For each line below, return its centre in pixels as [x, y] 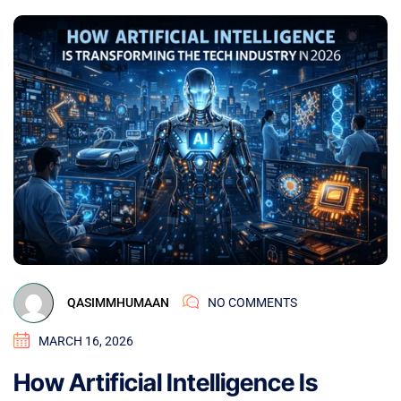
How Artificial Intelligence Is [166, 382]
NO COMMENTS [252, 303]
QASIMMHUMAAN [118, 303]
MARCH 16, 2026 [86, 341]
